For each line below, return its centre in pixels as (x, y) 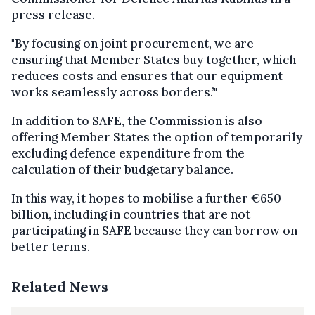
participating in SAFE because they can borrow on (154, 230)
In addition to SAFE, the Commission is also (137, 121)
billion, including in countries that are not (131, 214)
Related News (60, 286)
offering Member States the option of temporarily (157, 137)
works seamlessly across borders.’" (114, 92)
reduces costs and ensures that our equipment (147, 76)
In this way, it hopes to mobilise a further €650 (146, 198)
